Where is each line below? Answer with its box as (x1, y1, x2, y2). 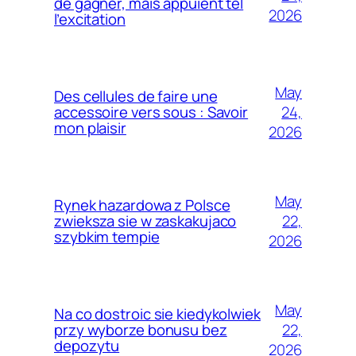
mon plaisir (54, 118, 126, 139)
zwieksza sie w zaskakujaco (54, 211, 237, 232)
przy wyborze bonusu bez (54, 319, 227, 341)
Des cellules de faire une (54, 86, 218, 107)
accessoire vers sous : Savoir (54, 102, 249, 123)
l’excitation (54, 9, 126, 30)
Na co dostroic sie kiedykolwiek (54, 304, 261, 325)
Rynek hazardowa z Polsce (54, 195, 230, 216)
